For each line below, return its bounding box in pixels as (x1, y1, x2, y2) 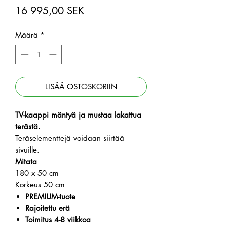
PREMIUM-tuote (25, 191, 75, 201)
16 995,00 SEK (15, 4, 84, 18)
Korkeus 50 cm (15, 179, 65, 190)
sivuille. (15, 144, 40, 155)
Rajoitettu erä (25, 203, 70, 213)
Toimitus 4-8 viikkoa (25, 214, 91, 224)
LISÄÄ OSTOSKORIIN (45, 81, 118, 91)
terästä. (15, 121, 41, 131)
